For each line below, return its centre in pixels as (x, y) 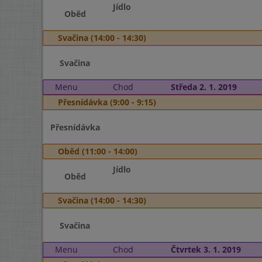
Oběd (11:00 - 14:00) (98, 151)
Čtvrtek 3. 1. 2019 (206, 249)
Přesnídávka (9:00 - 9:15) (107, 102)
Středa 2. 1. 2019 (204, 87)
